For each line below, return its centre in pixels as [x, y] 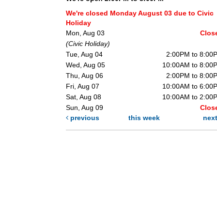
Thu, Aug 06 [85, 76]
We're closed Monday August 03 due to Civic [140, 13]
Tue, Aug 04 [85, 54]
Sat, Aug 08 [84, 97]
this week [144, 118]
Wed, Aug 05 [86, 65]
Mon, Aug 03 [85, 33]
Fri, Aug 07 [83, 86]
